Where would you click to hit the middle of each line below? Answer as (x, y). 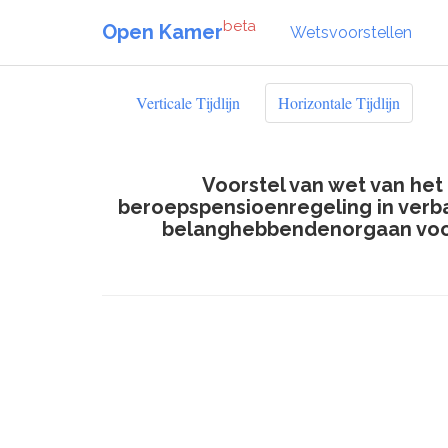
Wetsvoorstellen (351, 32)
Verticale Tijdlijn (188, 102)
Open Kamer (162, 31)
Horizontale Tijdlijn (339, 102)
